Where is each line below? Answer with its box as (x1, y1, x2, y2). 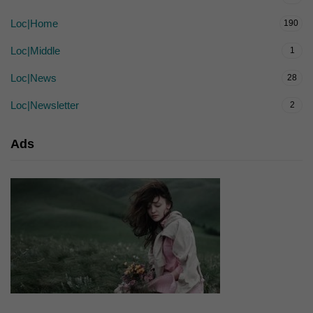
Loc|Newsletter (10, 99, 79, 111)
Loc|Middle (10, 45, 60, 57)
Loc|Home (10, 17, 58, 29)
